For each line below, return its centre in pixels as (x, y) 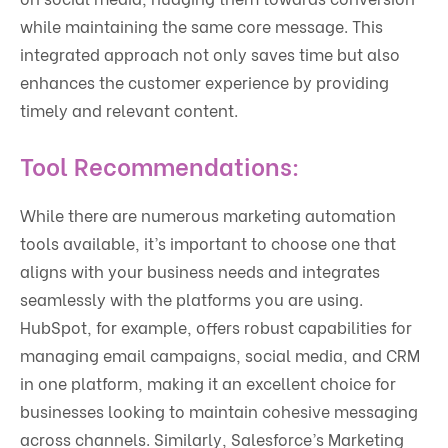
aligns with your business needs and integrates (200, 271)
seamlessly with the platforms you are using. (191, 299)
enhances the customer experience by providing (204, 82)
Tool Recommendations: (160, 165)
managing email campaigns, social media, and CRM (220, 355)
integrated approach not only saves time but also (210, 54)
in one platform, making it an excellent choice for (208, 383)
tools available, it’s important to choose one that (208, 243)
